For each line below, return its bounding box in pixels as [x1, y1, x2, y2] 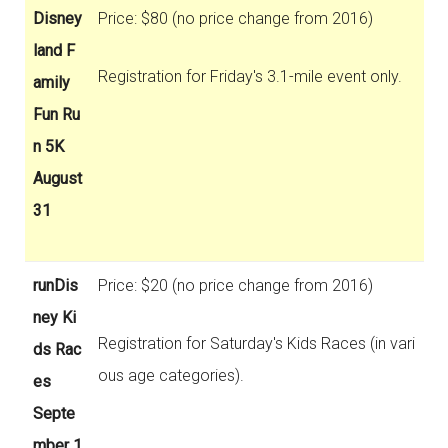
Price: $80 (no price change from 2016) [97, 8, 373, 28]
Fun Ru [32, 104, 80, 124]
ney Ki [32, 307, 76, 327]
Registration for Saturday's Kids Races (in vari [97, 333, 415, 353]
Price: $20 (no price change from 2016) [97, 275, 373, 295]
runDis [32, 275, 78, 295]
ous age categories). [97, 365, 244, 385]
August [32, 168, 82, 188]
